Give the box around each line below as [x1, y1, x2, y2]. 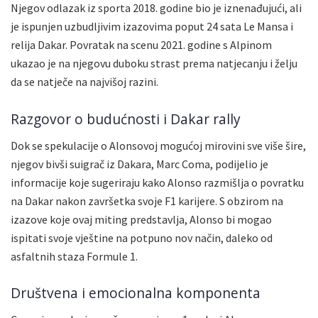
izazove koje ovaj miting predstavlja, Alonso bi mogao [11, 212, 272, 226]
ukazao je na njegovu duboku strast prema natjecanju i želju [11, 56, 297, 71]
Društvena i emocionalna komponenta [11, 283, 261, 303]
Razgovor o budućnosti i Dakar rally [11, 109, 241, 129]
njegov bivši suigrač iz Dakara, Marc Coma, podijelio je [11, 156, 268, 171]
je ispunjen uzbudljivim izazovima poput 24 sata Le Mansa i [11, 19, 293, 34]
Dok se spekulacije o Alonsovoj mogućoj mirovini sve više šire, [11, 138, 306, 153]
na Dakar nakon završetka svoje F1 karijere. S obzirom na [11, 193, 283, 208]
